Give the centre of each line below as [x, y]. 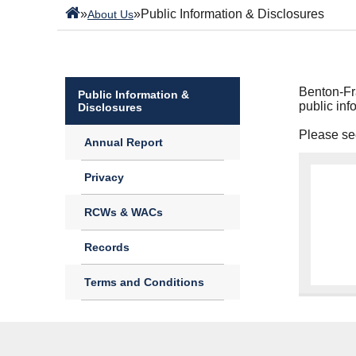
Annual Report [124, 142]
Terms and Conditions [144, 282]
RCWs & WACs [124, 212]
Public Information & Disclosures [232, 14]
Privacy [104, 177]
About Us [110, 14]
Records [107, 247]
